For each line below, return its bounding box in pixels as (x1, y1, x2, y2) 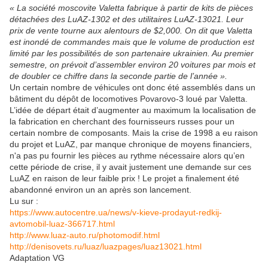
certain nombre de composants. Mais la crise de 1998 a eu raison (10, 128, 258, 138)
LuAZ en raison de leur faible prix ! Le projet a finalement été (10, 173, 239, 184)
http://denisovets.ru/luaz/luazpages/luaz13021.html (10, 242, 202, 252)
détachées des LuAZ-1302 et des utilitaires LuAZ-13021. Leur (10, 14, 243, 25)
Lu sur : (10, 196, 38, 206)
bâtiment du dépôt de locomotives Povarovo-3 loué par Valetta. (10, 94, 248, 104)
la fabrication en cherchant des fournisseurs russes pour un (10, 117, 234, 127)
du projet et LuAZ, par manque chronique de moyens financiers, (10, 139, 252, 150)
